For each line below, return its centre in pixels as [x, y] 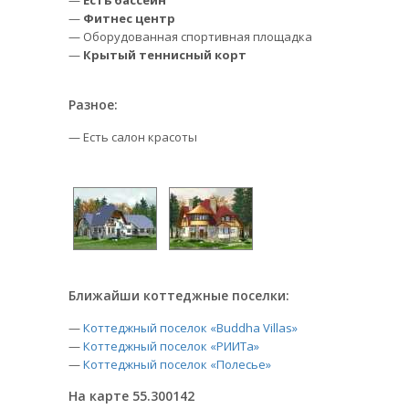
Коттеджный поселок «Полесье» [177, 364]
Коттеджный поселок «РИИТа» [171, 346]
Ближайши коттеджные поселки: [179, 295]
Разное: [93, 105]
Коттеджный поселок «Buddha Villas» [190, 328]
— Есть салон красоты [133, 137]
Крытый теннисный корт [165, 55]
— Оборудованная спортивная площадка [190, 37]
